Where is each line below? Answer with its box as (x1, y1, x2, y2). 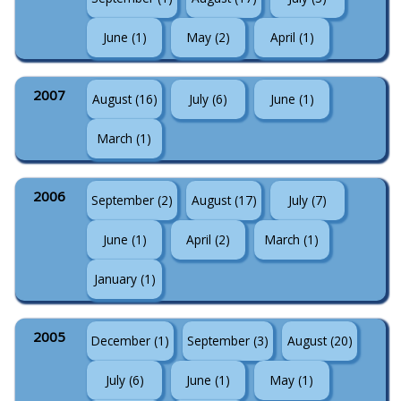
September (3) (187, 332, 269, 349)
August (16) (91, 90, 158, 107)
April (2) (186, 231, 231, 248)
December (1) (91, 332, 170, 349)
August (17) (191, 192, 257, 209)
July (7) (288, 192, 328, 209)
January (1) (93, 270, 156, 287)
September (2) (91, 192, 174, 209)
